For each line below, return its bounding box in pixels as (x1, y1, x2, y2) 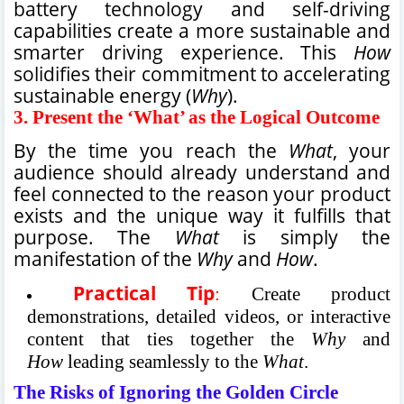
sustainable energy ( (14, 81, 191, 108)
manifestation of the (14, 244, 197, 271)
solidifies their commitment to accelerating (14, 60, 390, 87)
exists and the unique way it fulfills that (14, 201, 390, 228)
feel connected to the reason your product (14, 179, 390, 207)
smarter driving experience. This (14, 38, 353, 65)
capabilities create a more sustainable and (14, 16, 390, 43)
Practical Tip (72, 279, 215, 306)
